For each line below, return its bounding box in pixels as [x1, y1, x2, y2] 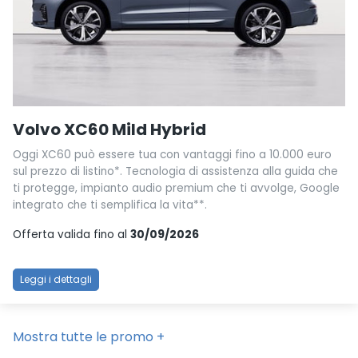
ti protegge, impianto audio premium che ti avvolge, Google [13, 180, 340, 196]
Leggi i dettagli [20, 272, 92, 286]
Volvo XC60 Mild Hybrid [13, 117, 206, 141]
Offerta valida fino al [13, 226, 130, 242]
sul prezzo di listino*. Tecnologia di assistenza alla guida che [13, 163, 338, 179]
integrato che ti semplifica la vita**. [13, 197, 207, 213]
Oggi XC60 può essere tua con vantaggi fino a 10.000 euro [13, 146, 332, 162]
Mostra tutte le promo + [13, 327, 165, 346]
